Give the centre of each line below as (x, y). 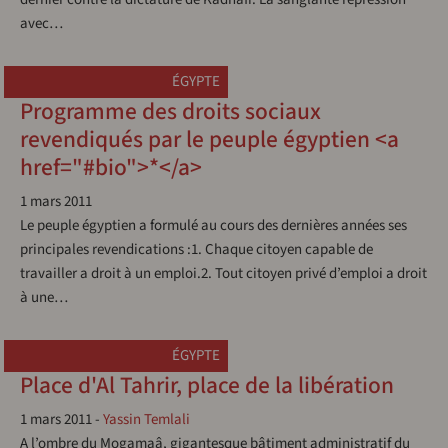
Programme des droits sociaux (170, 111)
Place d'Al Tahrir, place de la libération (207, 385)
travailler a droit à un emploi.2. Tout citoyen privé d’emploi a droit (223, 273)
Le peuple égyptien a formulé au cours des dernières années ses (213, 225)
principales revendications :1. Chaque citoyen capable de (196, 249)
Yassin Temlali (146, 419)
